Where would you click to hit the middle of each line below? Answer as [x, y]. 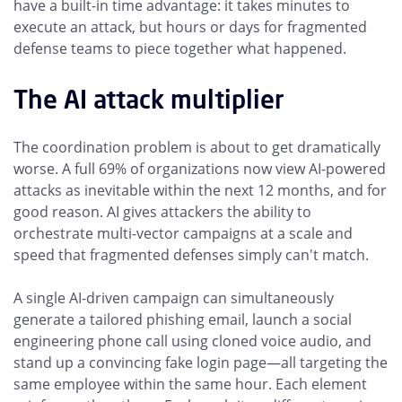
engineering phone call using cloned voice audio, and [192, 341]
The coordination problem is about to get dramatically [197, 147]
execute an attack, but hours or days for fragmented [190, 27]
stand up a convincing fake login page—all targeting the [201, 363]
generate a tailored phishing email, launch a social [183, 319]
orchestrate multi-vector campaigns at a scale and [183, 233]
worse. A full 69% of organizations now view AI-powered [200, 169]
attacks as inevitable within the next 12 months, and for [200, 190]
